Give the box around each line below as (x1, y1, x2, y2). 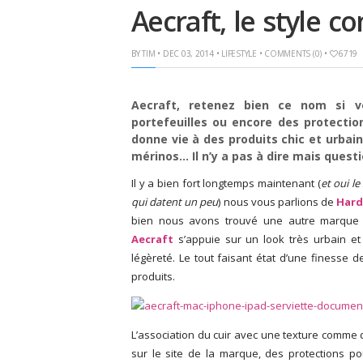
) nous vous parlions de (218, 194, 337, 209)
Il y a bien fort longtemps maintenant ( (131, 176, 321, 190)
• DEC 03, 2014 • (155, 48, 221, 59)
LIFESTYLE (221, 48, 257, 59)
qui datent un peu (131, 194, 219, 209)
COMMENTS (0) (264, 48, 322, 59)
